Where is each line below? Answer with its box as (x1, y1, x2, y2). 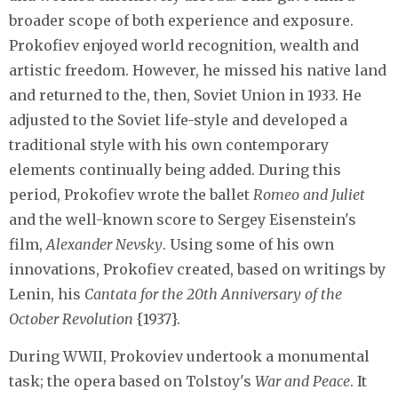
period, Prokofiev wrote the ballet (9, 186, 253, 204)
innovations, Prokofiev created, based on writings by (9, 260, 386, 279)
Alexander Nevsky (46, 235, 163, 254)
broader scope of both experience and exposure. (9, 12, 354, 30)
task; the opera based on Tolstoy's (9, 372, 255, 391)
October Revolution (9, 310, 133, 329)
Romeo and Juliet (253, 186, 365, 204)
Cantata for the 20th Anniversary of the (84, 285, 342, 304)
